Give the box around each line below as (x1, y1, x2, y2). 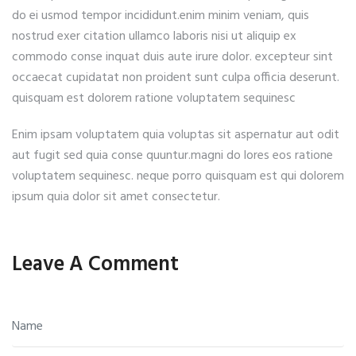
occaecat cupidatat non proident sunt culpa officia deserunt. (12, 67, 339, 88)
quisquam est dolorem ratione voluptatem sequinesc (12, 87, 296, 109)
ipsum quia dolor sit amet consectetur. (12, 186, 220, 207)
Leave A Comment (12, 248, 179, 281)
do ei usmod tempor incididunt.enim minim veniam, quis (12, 5, 309, 26)
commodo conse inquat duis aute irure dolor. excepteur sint (12, 46, 333, 68)
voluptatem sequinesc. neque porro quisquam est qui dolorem (12, 165, 344, 187)
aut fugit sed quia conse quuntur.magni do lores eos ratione (12, 145, 333, 166)
